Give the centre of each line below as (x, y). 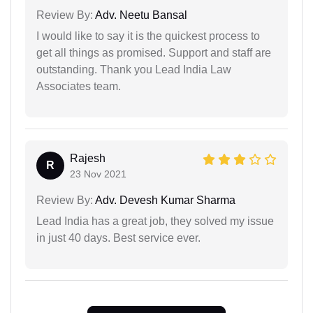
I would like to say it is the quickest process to (148, 36)
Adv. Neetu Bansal (140, 15)
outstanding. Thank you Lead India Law (134, 69)
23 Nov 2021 (98, 174)
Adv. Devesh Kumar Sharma (164, 200)
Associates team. (79, 86)
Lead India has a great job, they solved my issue (155, 221)
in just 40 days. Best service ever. (118, 238)
